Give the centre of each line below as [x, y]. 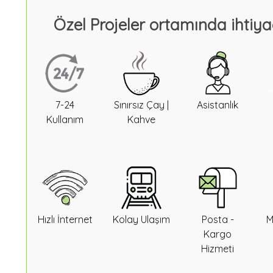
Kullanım [65, 119]
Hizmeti [218, 249]
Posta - [218, 219]
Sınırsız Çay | [141, 105]
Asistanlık [218, 105]
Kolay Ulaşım [141, 219]
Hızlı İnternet [65, 219]
